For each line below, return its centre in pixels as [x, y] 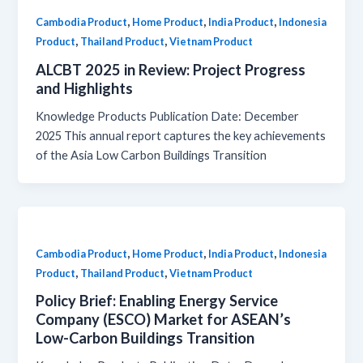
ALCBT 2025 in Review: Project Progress [171, 69]
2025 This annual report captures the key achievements [181, 135]
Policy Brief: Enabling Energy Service [157, 301]
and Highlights [85, 88]
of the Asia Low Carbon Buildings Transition [152, 155]
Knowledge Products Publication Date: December [168, 116]
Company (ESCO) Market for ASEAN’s [164, 320]
